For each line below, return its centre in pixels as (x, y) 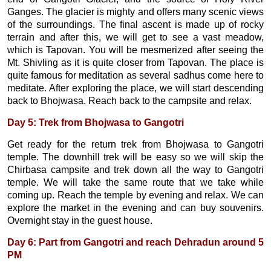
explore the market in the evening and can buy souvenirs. (135, 208)
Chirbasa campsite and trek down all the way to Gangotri (135, 170)
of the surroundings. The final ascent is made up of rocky (135, 24)
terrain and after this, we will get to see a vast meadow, (135, 37)
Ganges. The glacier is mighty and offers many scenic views (135, 12)
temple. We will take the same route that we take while (135, 182)
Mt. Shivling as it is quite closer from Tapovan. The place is (135, 63)
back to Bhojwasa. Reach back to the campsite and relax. (129, 101)
